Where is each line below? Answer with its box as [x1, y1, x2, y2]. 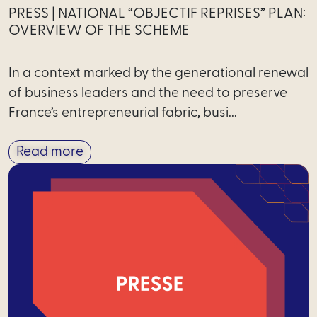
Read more [16, 144, 83, 158]
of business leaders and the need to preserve [8, 86, 287, 100]
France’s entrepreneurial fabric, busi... [8, 105, 237, 120]
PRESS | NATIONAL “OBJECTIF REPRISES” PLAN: [8, 6, 306, 21]
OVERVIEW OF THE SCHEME [8, 23, 190, 38]
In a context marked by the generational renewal [8, 66, 309, 80]
